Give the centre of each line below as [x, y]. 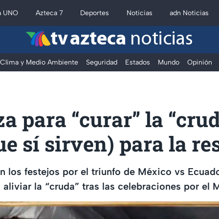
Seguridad [102, 62]
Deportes [95, 13]
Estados [138, 62]
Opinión [200, 62]
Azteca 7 [49, 13]
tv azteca [88, 40]
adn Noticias [189, 13]
